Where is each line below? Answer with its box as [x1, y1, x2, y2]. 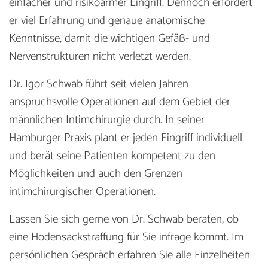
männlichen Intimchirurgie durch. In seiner [9, 110, 205, 129]
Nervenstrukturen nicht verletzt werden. [9, 47, 191, 66]
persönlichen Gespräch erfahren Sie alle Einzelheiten [9, 245, 250, 264]
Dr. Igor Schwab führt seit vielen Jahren [9, 74, 188, 93]
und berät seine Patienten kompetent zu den [9, 146, 215, 165]
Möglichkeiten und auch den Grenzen [9, 164, 182, 183]
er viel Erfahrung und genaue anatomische [9, 11, 205, 30]
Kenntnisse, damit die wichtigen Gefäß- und [9, 29, 210, 48]
